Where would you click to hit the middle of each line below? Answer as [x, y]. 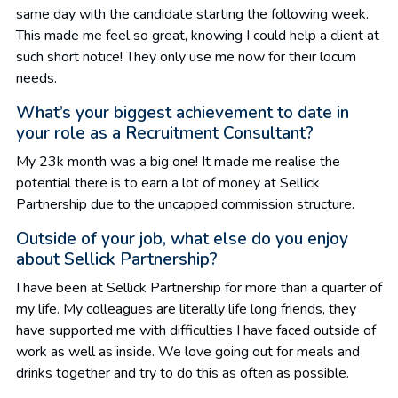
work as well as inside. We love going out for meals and [188, 351]
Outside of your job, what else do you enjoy [182, 239]
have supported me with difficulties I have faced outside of [196, 330]
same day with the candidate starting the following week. [192, 14]
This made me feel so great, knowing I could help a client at [198, 35]
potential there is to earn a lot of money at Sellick [168, 183]
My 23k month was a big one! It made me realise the [178, 161]
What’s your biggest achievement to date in [183, 112]
